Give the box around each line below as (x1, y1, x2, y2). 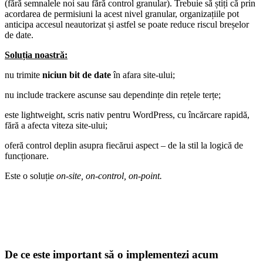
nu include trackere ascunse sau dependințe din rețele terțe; (5, 89, 221, 100)
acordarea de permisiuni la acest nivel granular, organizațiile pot (5, 8, 239, 19)
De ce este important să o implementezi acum (5, 248, 218, 261)
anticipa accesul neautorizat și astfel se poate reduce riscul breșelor (5, 19, 249, 29)
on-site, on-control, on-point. (56, 170, 162, 181)
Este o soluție (5, 170, 56, 181)
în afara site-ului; (111, 69, 175, 80)
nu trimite (5, 69, 42, 80)
